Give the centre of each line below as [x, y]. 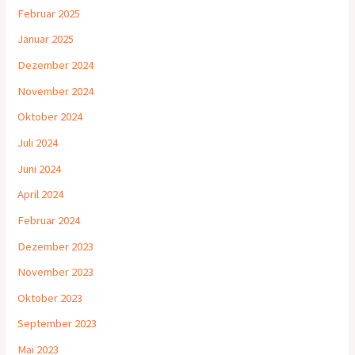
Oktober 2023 [50, 298]
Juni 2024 [40, 168]
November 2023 [56, 272]
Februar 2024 [49, 220]
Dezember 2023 [56, 246]
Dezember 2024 [56, 65]
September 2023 [57, 324]
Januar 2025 [46, 39]
